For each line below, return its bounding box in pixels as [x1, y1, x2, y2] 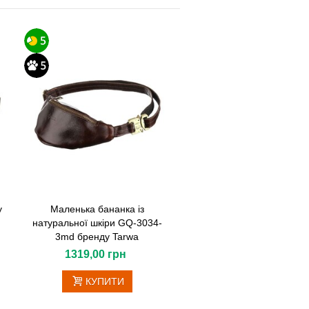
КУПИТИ [86, 276, 125, 288]
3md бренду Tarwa [55, 231, 139, 243]
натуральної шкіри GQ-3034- [32, 217, 162, 229]
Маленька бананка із [50, 203, 144, 215]
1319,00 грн [65, 248, 127, 261]
